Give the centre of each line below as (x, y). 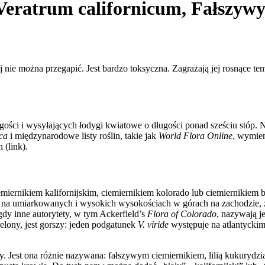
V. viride (154, 224)
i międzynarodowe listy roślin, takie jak (83, 135)
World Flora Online (195, 135)
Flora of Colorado (182, 214)
